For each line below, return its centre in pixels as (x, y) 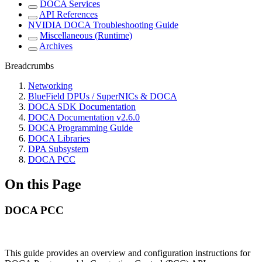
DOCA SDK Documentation (82, 107)
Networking (50, 86)
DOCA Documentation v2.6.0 (84, 118)
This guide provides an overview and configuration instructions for (127, 253)
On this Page (43, 185)
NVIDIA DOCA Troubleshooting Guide (103, 25)
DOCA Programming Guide (80, 128)
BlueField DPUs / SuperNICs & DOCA (103, 96)
